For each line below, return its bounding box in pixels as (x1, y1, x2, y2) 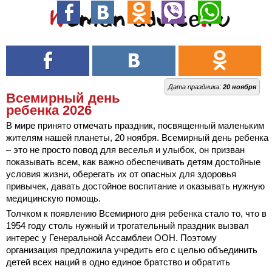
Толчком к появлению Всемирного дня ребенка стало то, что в (6, 208, 267, 219)
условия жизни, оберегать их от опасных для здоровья (6, 169, 236, 179)
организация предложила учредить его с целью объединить (6, 245, 257, 255)
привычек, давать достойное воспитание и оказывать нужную (6, 181, 265, 191)
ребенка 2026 (6, 103, 92, 118)
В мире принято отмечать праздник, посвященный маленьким (6, 120, 264, 131)
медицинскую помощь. (6, 193, 101, 203)
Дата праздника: (168, 83, 223, 90)
